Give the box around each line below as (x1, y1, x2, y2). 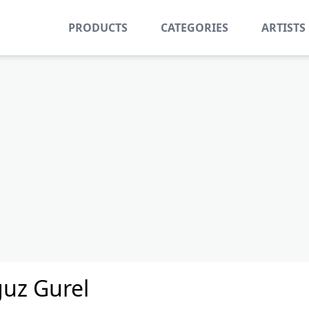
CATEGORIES (161, 20, 228, 35)
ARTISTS (261, 20, 306, 35)
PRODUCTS (68, 20, 128, 35)
